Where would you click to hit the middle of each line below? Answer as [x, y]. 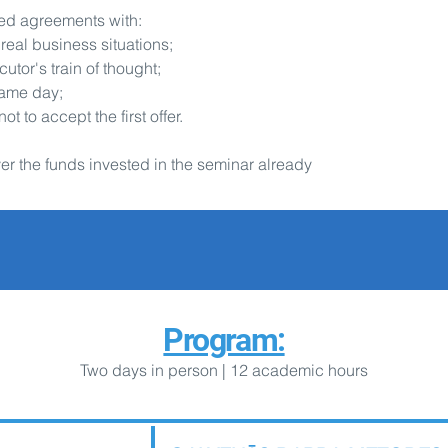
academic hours [308, 370]
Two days [113, 370]
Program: [224, 340]
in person [182, 370]
